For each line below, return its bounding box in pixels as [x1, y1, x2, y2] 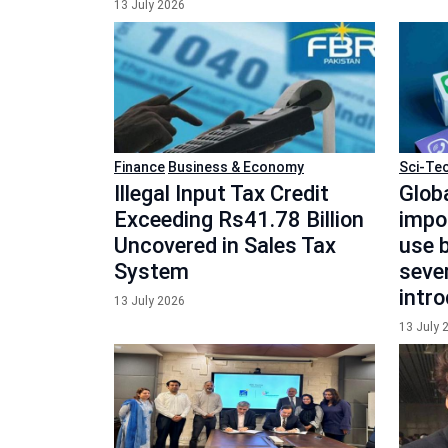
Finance [114, 158, 165, 175]
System [114, 258, 189, 284]
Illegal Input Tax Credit [114, 180, 329, 206]
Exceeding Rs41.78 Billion [114, 206, 364, 232]
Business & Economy [168, 158, 304, 175]
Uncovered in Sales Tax [114, 232, 336, 258]
